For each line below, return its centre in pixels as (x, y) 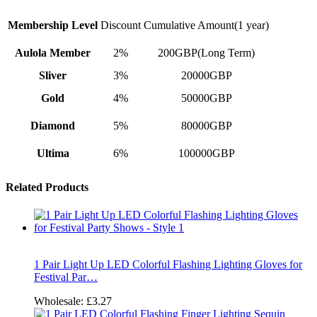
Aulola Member (53, 53)
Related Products (47, 187)
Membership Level (53, 25)
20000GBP (206, 76)
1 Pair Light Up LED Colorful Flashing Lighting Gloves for (168, 264)
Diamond (53, 126)
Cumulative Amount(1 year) (206, 25)
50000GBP (206, 98)
